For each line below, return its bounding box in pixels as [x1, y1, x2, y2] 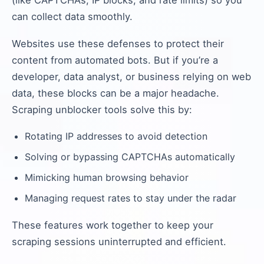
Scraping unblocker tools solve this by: [12, 104, 192, 115]
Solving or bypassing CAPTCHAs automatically [25, 151, 235, 163]
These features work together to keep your [12, 219, 213, 231]
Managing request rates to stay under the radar [25, 192, 236, 204]
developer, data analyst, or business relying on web [12, 71, 251, 82]
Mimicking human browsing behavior [25, 171, 189, 183]
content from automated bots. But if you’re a [12, 54, 218, 66]
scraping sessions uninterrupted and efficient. [12, 236, 226, 247]
